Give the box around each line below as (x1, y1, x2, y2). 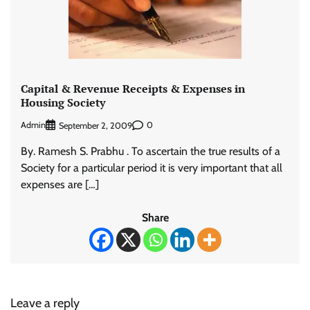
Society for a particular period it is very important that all (21, 161, 282, 174)
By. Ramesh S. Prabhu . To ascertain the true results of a (21, 144, 280, 158)
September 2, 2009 (59, 120, 132, 131)
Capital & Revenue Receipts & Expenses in (21, 81, 245, 97)
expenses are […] (21, 177, 99, 191)
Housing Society (21, 95, 105, 111)
